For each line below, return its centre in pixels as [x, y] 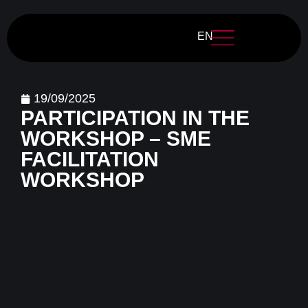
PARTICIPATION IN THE [135, 118]
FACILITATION [90, 159]
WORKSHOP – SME [116, 139]
